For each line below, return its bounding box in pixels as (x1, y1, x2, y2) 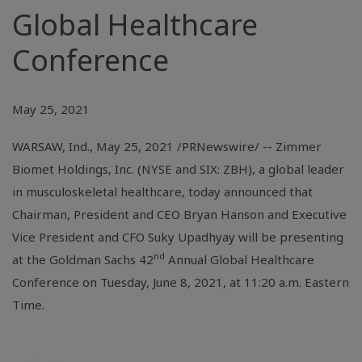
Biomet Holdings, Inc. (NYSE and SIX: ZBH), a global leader (12, 161, 344, 177)
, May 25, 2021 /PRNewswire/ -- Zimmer (90, 138, 322, 154)
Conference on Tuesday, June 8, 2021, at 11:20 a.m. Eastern (12, 274, 349, 290)
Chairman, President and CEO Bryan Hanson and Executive (12, 206, 347, 222)
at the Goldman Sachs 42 (12, 251, 154, 267)
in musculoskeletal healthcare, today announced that (12, 183, 313, 200)
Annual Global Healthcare (165, 251, 314, 267)
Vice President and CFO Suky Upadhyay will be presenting (12, 229, 343, 245)
